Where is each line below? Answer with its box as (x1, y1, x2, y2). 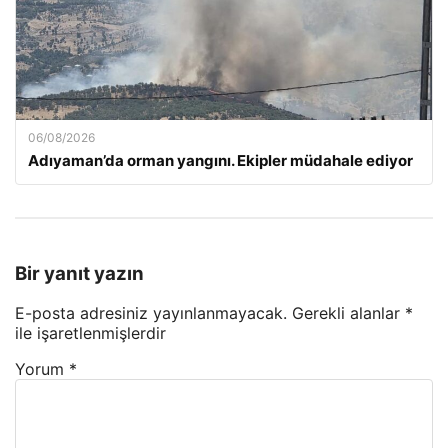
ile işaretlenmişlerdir (15, 323, 166, 344)
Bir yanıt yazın (15, 261, 144, 285)
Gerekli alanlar (292, 303, 405, 324)
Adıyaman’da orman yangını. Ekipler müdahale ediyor (28, 151, 413, 170)
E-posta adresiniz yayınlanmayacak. (15, 303, 287, 324)
